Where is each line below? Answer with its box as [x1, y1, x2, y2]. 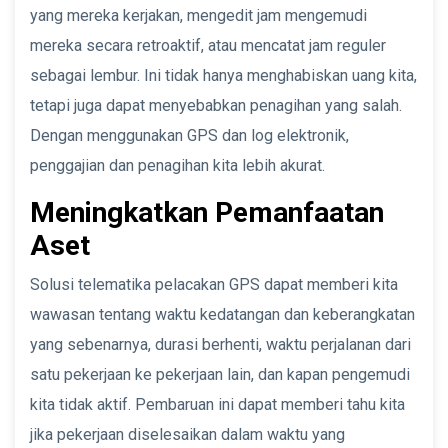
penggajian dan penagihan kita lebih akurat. [30, 155, 325, 175]
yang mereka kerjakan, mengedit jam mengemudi [30, 5, 367, 25]
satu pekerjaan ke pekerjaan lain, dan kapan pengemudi [30, 364, 410, 384]
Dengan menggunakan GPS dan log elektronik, [30, 125, 349, 145]
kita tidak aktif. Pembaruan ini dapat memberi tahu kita [30, 394, 405, 414]
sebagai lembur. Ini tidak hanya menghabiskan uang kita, [30, 65, 417, 85]
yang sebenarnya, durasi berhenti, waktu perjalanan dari [30, 334, 411, 354]
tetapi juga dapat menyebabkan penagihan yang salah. [30, 95, 402, 115]
